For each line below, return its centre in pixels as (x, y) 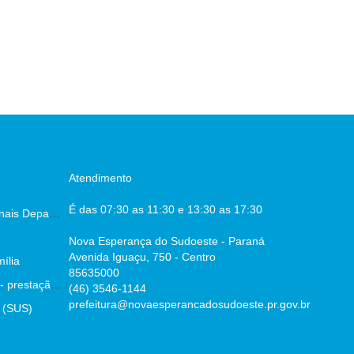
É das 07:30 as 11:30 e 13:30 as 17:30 (166, 209)
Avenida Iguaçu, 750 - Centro (143, 257)
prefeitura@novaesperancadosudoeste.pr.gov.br (190, 304)
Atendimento (101, 178)
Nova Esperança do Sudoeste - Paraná (167, 241)
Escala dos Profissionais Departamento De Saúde (54, 213)
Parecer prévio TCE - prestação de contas (56, 284)
